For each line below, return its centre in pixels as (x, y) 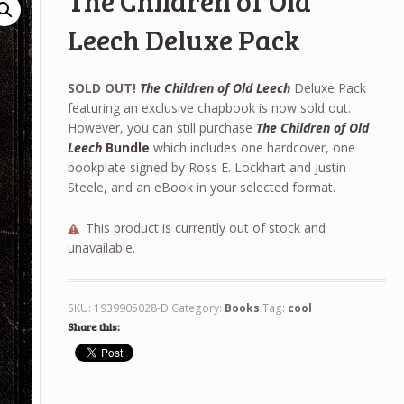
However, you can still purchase (161, 128)
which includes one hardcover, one (252, 148)
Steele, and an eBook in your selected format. (201, 188)
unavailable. (101, 247)
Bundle (125, 148)
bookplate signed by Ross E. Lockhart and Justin (207, 168)
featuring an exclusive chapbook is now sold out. (209, 108)
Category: (197, 308)
